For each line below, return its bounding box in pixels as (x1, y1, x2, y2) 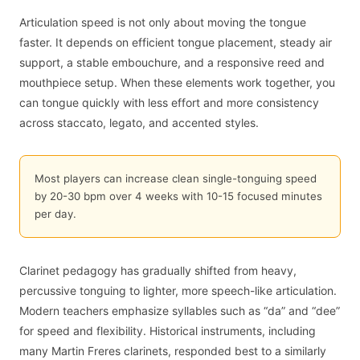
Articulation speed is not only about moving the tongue (19, 14, 306, 29)
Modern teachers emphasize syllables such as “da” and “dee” (19, 303, 340, 317)
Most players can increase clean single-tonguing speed (34, 172, 317, 186)
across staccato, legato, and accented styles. (19, 115, 259, 129)
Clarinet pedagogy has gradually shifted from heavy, (19, 263, 297, 277)
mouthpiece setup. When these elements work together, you (19, 75, 335, 89)
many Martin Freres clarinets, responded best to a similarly (19, 343, 326, 358)
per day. (34, 207, 76, 221)
